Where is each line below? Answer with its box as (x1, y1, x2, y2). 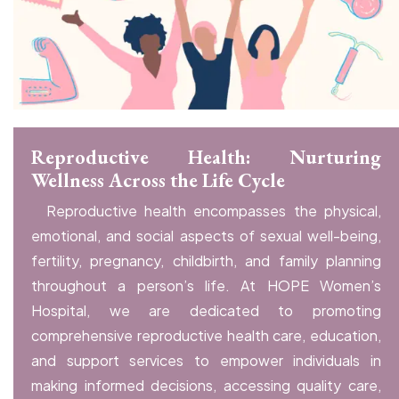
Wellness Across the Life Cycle (31, 167, 285, 193)
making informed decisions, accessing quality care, (31, 376, 381, 395)
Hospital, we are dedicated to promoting (31, 301, 381, 321)
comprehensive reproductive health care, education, (31, 326, 381, 346)
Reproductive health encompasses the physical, (45, 201, 382, 221)
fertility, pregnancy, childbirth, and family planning (31, 251, 381, 271)
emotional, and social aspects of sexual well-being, (31, 226, 381, 246)
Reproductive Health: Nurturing (31, 144, 381, 170)
